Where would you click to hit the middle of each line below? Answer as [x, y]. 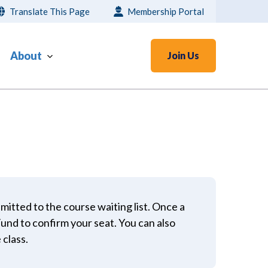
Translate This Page [49, 11]
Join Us [183, 55]
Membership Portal [166, 11]
